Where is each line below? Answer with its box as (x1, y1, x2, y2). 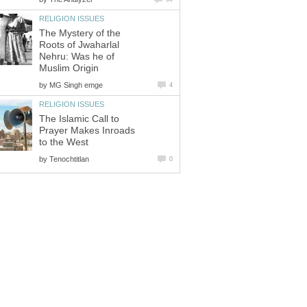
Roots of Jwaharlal (39, 39, 119, 50)
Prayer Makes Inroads (39, 125, 135, 136)
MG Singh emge (49, 80, 103, 89)
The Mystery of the (39, 27, 121, 38)
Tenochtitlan (49, 154, 89, 163)
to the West (39, 136, 88, 147)
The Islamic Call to (39, 113, 119, 124)
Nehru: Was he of (39, 51, 114, 62)
